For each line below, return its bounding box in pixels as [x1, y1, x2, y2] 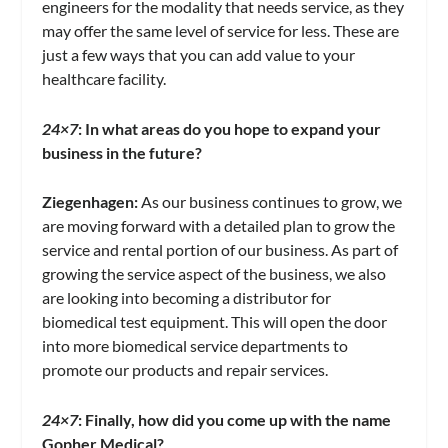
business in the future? [42, 142, 206, 162]
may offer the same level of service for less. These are [42, 20, 400, 40]
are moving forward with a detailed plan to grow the [42, 216, 396, 236]
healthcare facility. [42, 68, 167, 88]
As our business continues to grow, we [138, 192, 403, 212]
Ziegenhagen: [42, 192, 139, 212]
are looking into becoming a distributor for [42, 288, 332, 308]
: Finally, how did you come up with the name [78, 409, 392, 429]
